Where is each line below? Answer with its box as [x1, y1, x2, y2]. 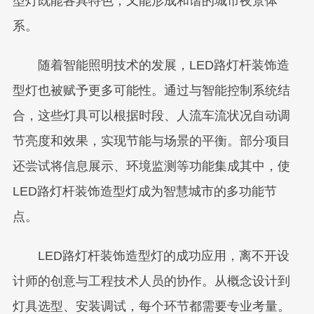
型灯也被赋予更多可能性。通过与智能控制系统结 [12, 83, 290, 97]
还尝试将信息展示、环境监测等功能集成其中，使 [12, 159, 290, 173]
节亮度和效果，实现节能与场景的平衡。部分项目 [12, 134, 290, 148]
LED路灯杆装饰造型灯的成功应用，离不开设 [12, 249, 289, 263]
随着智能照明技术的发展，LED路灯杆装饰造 [12, 58, 289, 72]
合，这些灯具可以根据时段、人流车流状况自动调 [12, 109, 290, 123]
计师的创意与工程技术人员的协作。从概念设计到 [12, 274, 290, 288]
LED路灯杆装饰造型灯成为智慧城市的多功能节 [12, 184, 277, 198]
